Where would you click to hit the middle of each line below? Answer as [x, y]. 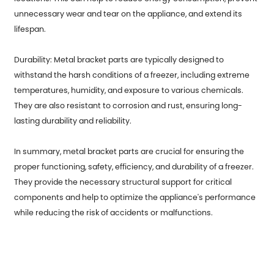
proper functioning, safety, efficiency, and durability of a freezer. [134, 166]
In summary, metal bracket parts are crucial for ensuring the [129, 151]
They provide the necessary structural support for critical [123, 182]
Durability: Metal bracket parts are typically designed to [119, 59]
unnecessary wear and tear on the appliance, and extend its [128, 13]
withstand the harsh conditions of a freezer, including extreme [132, 75]
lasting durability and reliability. [73, 120]
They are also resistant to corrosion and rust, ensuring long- [128, 105]
